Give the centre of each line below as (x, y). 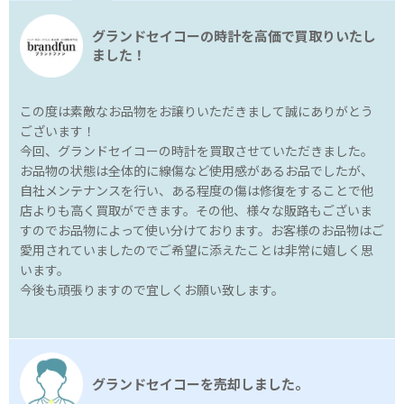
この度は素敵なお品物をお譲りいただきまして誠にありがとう (197, 112)
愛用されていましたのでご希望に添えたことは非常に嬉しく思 (197, 251)
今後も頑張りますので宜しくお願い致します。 (152, 290)
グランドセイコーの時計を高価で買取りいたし (234, 37)
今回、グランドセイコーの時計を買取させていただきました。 (197, 151)
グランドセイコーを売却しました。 (200, 384)
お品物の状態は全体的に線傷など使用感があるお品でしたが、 (197, 171)
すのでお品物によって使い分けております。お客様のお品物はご (202, 231)
